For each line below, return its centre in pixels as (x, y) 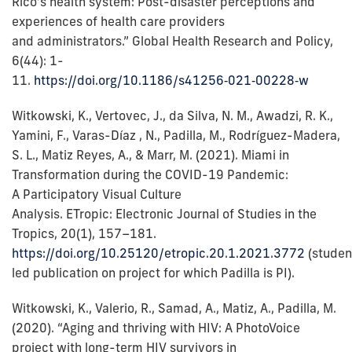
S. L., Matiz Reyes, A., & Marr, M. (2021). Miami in (150, 155)
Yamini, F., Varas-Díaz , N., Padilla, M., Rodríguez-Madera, (176, 136)
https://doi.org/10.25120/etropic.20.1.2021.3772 (158, 253)
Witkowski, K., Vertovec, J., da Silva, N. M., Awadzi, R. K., (172, 116)
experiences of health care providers (118, 22)
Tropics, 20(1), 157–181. (84, 234)
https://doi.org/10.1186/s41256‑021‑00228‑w (171, 81)
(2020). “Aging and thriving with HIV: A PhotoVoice (156, 328)
